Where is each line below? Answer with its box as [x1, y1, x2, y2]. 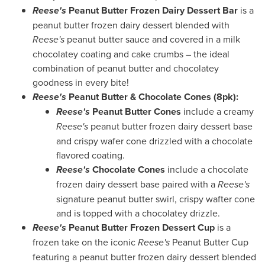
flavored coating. [56, 148, 125, 161]
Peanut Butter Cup [170, 235, 248, 248]
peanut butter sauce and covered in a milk [64, 32, 240, 46]
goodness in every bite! [33, 75, 129, 89]
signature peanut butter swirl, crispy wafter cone [56, 192, 255, 205]
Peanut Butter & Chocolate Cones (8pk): [66, 89, 238, 104]
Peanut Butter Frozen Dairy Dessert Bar [66, 3, 240, 17]
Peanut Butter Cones [90, 104, 183, 118]
